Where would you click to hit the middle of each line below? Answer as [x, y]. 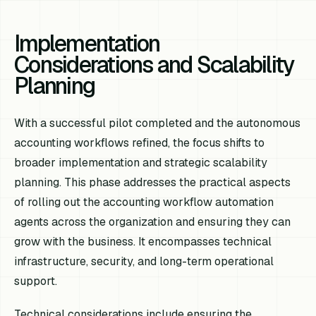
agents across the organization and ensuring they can [153, 221]
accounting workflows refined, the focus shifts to [140, 142]
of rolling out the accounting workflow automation [144, 202]
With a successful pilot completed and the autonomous [158, 123]
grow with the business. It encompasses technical [143, 241]
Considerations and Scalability [154, 64]
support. [36, 281]
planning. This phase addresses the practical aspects [153, 182]
